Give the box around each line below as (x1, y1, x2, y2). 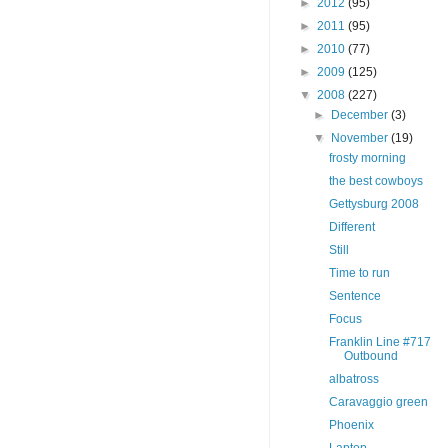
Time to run (328, 266, 390, 281)
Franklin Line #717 (328, 335, 431, 350)
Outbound (343, 349, 398, 364)
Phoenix (328, 418, 374, 433)
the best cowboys (328, 174, 423, 189)
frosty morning (328, 151, 406, 166)
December (331, 108, 392, 123)
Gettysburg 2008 (328, 197, 419, 212)
